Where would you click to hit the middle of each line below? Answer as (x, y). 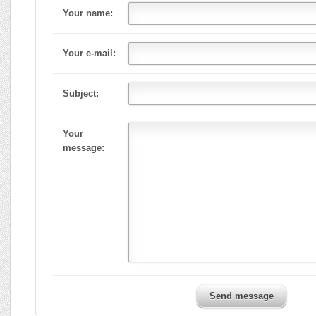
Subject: (81, 93)
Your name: (88, 13)
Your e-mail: (89, 53)
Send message (242, 296)
